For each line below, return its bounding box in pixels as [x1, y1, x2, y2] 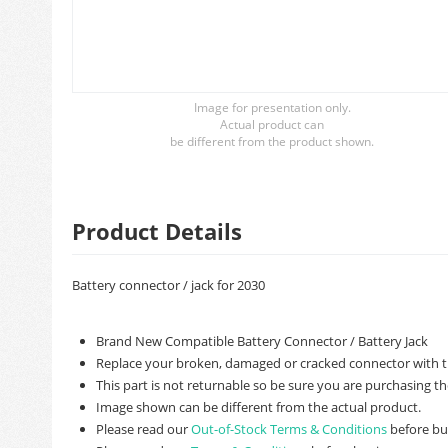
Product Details [72, 216, 242, 246]
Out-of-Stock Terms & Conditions [191, 420, 387, 438]
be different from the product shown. [170, 133, 374, 150]
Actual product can [220, 116, 324, 133]
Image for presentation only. [193, 99, 351, 116]
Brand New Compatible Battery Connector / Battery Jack [96, 332, 428, 350]
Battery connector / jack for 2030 [72, 276, 265, 294]
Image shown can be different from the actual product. [96, 398, 421, 416]
